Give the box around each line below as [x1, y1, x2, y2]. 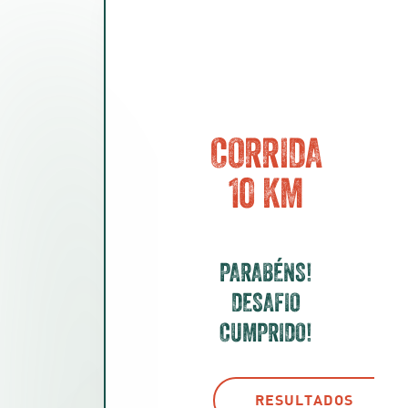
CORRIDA [209, 127, 322, 178]
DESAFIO [231, 286, 301, 318]
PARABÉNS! [219, 256, 312, 288]
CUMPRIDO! [219, 316, 312, 348]
